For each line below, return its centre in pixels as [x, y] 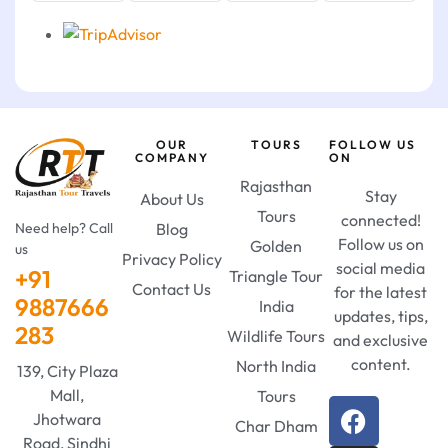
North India [276, 366]
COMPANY [171, 158]
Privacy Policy [171, 259]
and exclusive [381, 340]
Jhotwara [67, 419]
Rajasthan [276, 186]
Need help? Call [64, 228]
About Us [171, 199]
